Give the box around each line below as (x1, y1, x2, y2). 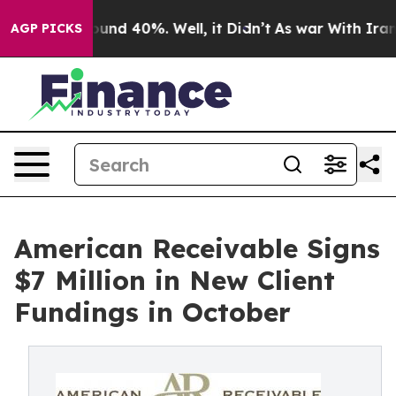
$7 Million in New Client (14, 263, 335, 297)
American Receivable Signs (14, 232, 380, 265)
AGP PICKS (11, 20, 82, 36)
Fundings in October (14, 295, 291, 329)
